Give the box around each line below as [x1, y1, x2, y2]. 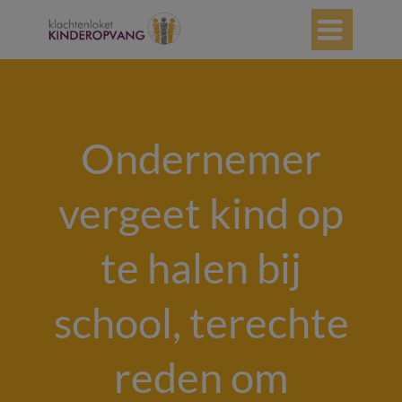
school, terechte [53, 297, 349, 347]
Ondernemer [81, 133, 321, 183]
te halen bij [100, 242, 301, 293]
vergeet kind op [58, 188, 344, 238]
